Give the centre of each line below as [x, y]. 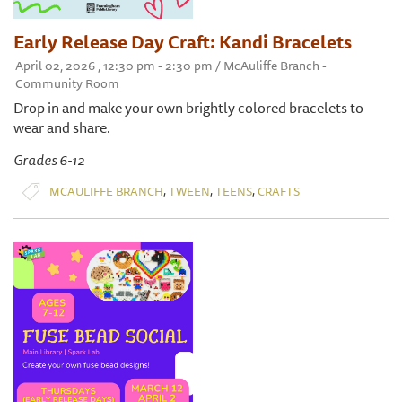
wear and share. [62, 128]
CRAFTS [279, 191]
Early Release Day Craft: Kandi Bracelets [183, 42]
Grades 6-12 [49, 160]
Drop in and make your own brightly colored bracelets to [188, 108]
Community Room [67, 84]
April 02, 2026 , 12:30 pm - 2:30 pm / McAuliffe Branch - [171, 66]
